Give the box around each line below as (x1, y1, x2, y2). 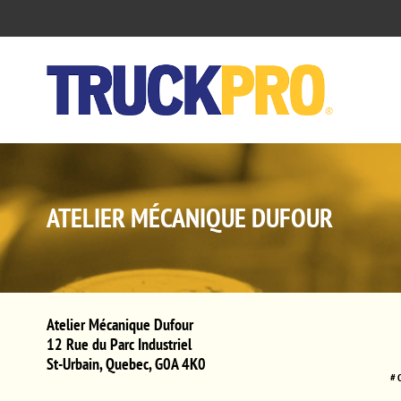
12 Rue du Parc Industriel (47, 334, 192, 354)
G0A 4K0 (155, 354, 206, 374)
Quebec (106, 354, 149, 374)
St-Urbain (47, 354, 99, 374)
